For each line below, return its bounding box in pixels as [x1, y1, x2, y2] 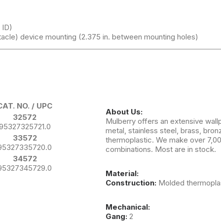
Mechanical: [106, 202, 150, 212]
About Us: [106, 107, 143, 116]
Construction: [106, 178, 158, 187]
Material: [106, 168, 139, 178]
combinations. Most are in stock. [106, 144, 216, 154]
